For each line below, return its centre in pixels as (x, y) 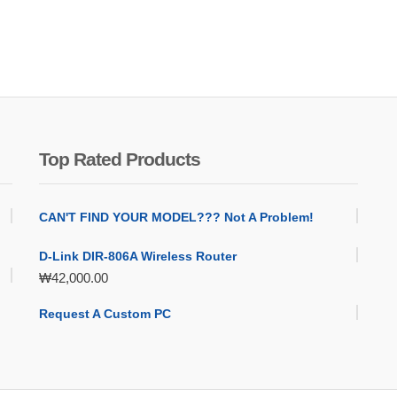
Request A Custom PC (105, 313)
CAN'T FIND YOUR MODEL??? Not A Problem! (176, 217)
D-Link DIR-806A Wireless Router (138, 256)
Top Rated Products (120, 159)
